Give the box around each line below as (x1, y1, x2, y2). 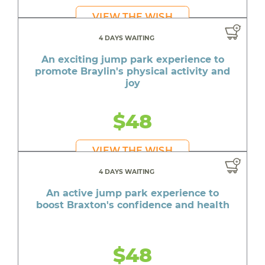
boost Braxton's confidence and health (35, 199, 230, 211)
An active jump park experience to (46, 188, 219, 199)
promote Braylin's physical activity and (35, 66, 230, 77)
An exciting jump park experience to (41, 54, 224, 66)
